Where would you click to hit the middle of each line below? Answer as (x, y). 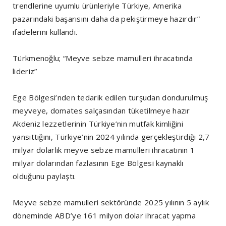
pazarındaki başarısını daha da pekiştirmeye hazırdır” (106, 18)
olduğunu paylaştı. (44, 176)
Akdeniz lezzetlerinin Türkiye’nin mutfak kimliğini (98, 123)
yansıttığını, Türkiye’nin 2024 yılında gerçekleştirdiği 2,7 (111, 136)
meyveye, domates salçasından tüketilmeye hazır (101, 110)
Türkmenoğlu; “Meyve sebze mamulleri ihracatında (103, 58)
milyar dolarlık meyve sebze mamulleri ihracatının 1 (104, 150)
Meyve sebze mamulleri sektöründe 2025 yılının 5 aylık (111, 202)
